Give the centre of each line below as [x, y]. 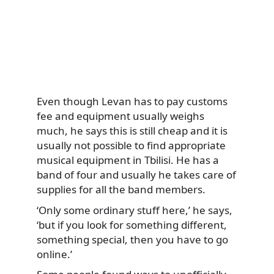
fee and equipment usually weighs [120, 116]
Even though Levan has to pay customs [132, 102]
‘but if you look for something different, [132, 224]
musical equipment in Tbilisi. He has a [128, 160]
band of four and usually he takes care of [136, 175]
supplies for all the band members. [121, 190]
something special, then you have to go [132, 239]
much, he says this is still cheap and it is [132, 131]
